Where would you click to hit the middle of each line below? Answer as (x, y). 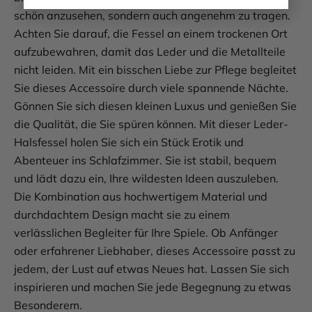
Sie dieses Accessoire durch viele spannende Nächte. (151, 88)
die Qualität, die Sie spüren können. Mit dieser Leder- (151, 124)
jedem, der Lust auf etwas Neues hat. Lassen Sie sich (151, 269)
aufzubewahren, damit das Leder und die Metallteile (150, 52)
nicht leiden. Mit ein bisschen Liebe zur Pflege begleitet (155, 70)
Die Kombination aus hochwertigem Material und (141, 197)
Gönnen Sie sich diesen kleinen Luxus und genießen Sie (155, 106)
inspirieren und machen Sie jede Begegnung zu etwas (153, 287)
